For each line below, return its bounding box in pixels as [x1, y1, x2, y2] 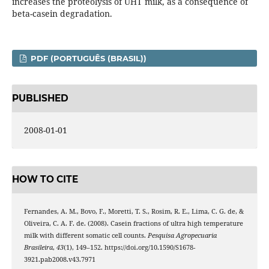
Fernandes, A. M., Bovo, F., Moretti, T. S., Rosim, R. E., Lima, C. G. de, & [23, 207, 244, 216]
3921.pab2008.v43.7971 [23, 255, 95, 264]
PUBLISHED [11, 92, 68, 104]
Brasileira [23, 243, 53, 252]
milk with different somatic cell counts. [23, 231, 148, 240]
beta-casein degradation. [11, 8, 112, 20]
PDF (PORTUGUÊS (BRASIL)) [28, 53, 147, 64]
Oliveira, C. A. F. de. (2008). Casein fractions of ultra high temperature [23, 219, 243, 228]
